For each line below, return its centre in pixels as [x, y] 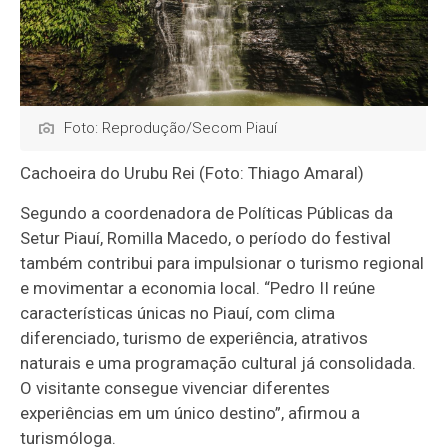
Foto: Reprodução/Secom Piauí [171, 127]
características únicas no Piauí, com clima [178, 312]
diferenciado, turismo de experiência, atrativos [194, 337]
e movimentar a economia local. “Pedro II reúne [198, 287]
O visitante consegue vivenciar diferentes [175, 387]
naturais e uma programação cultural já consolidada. [218, 362]
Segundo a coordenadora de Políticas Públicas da [207, 212]
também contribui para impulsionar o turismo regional [222, 262]
